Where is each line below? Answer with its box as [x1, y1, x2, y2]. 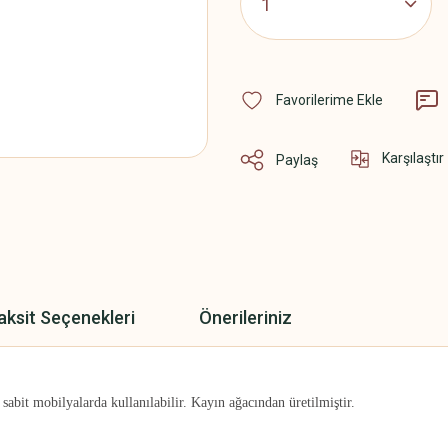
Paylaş [276, 151, 318, 168]
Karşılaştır [382, 150, 444, 166]
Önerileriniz [199, 306, 292, 328]
